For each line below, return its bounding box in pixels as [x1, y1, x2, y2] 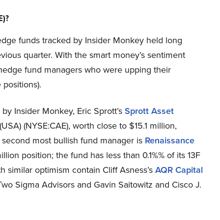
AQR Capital [155, 164, 203, 176]
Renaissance [145, 134, 194, 147]
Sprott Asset [125, 105, 174, 117]
